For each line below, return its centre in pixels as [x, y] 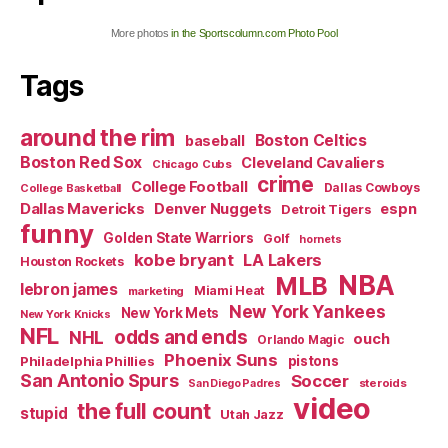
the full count [146, 410]
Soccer [319, 380]
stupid [44, 413]
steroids [382, 382]
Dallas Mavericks [82, 208]
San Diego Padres [234, 383]
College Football [189, 186]
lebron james [69, 289]
